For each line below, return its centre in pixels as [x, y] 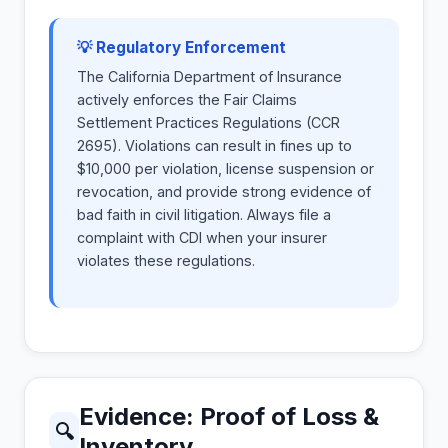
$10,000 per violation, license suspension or [225, 169]
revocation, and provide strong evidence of [224, 192]
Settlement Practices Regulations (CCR [208, 123]
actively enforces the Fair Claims [187, 100]
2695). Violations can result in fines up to [214, 146]
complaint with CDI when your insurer [202, 238]
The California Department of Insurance [209, 77]
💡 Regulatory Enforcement [181, 48]
